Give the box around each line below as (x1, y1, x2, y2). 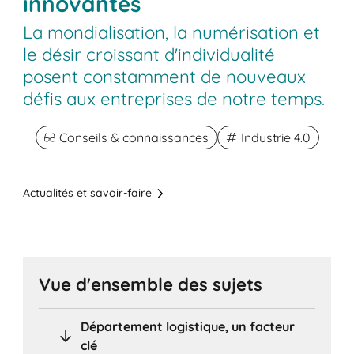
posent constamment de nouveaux (23, 66, 307, 88)
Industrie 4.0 (240, 130, 311, 146)
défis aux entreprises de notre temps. (23, 88, 326, 111)
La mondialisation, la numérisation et (23, 21, 321, 44)
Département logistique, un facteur (81, 318, 296, 334)
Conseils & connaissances (58, 130, 209, 146)
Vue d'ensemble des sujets (39, 273, 263, 296)
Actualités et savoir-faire (23, 186, 153, 201)
